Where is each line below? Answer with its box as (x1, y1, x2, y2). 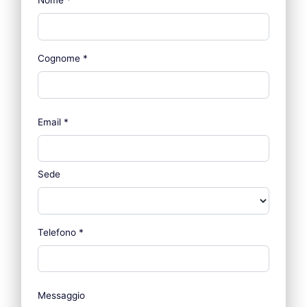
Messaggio (38, 290, 85, 302)
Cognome (38, 53, 83, 64)
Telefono (38, 226, 79, 238)
